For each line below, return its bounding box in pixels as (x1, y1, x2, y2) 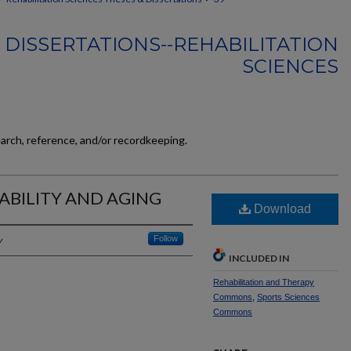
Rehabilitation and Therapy (213, 277, 314, 287)
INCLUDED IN (229, 252, 289, 264)
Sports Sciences (257, 292, 320, 302)
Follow (154, 233, 178, 243)
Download (251, 202, 311, 215)
